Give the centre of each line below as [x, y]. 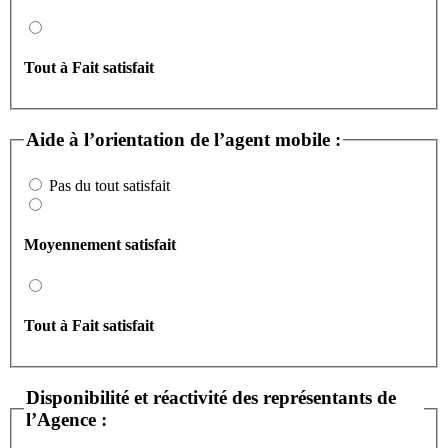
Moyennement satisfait [100, 245]
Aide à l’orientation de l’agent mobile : [183, 139]
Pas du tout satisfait [109, 186]
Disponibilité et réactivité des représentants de [211, 397]
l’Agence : [66, 419]
